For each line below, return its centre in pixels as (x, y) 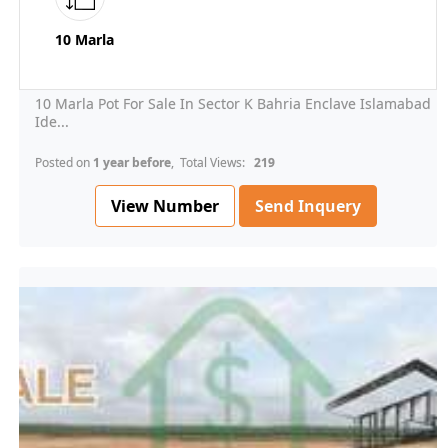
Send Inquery (308, 206)
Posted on (64, 163)
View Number (165, 205)
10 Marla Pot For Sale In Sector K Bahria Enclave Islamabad (233, 104)
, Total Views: (211, 163)
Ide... (52, 122)
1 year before (132, 163)
